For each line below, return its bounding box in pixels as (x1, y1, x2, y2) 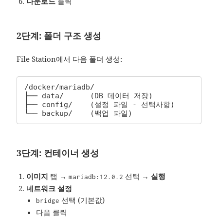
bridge (36, 197, 60, 205)
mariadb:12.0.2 (69, 173, 124, 181)
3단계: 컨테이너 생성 (17, 147, 99, 159)
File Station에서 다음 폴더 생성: (17, 54, 123, 64)
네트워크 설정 (26, 183, 73, 194)
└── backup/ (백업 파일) (24, 109, 133, 118)
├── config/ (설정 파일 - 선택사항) (24, 100, 175, 109)
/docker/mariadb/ (24, 83, 95, 92)
